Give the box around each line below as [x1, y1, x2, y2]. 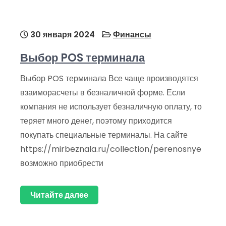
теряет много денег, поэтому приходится [20, 115, 172, 127]
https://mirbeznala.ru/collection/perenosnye [20, 143, 201, 155]
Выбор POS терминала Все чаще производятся [20, 73, 198, 85]
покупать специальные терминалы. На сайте [20, 129, 188, 141]
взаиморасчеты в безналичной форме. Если [20, 87, 185, 99]
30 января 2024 [28, 29, 95, 41]
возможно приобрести [20, 157, 103, 169]
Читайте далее [30, 189, 88, 201]
